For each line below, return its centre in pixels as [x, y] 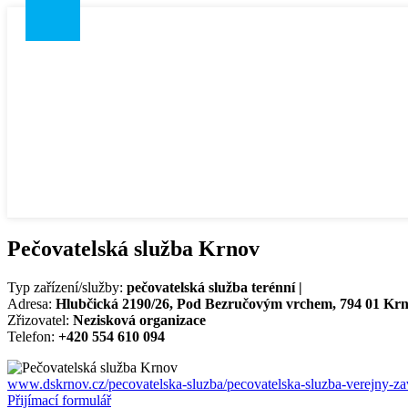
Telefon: [31, 336]
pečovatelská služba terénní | [213, 287]
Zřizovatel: [40, 320]
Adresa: [30, 303]
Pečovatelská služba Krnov [133, 248]
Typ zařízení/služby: [65, 287]
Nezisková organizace [139, 320]
